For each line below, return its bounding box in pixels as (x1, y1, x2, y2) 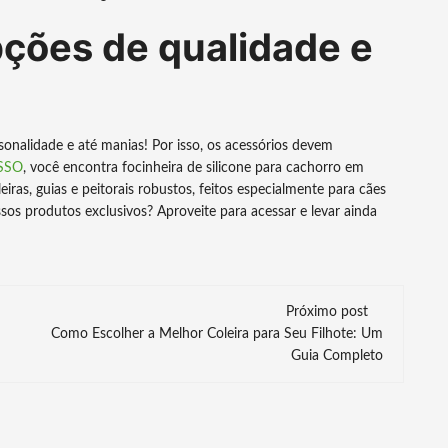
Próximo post (286, 305, 368, 319)
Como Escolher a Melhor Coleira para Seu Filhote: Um (51, 327, 383, 341)
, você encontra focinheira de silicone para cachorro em (23, 161, 364, 175)
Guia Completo (291, 349, 383, 363)
